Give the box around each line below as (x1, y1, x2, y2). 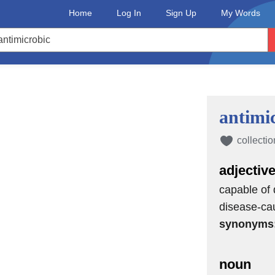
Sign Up (166, 8, 196, 18)
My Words (221, 8, 260, 18)
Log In (117, 8, 141, 18)
